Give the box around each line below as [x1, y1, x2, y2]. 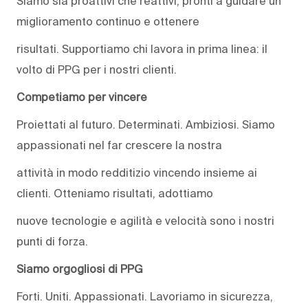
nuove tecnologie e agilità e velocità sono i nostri [16, 214, 274, 228]
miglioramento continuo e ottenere [16, 15, 199, 28]
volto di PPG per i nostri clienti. [16, 63, 177, 76]
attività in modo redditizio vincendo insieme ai [16, 166, 257, 179]
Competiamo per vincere [16, 91, 147, 104]
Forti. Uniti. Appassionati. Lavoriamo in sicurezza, [16, 290, 273, 303]
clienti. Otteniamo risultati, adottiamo [16, 187, 213, 200]
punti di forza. [16, 235, 88, 248]
